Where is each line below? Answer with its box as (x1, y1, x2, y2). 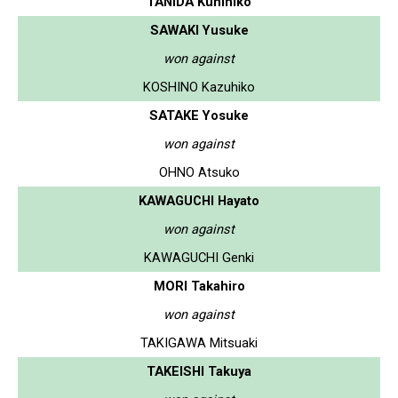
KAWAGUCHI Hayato (139, 192, 259, 209)
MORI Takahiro (153, 277, 245, 294)
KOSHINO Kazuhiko (143, 78, 255, 95)
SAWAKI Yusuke (149, 21, 249, 38)
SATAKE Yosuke (149, 107, 249, 123)
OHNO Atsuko (158, 163, 240, 180)
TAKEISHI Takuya (147, 362, 251, 379)
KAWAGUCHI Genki (144, 249, 254, 266)
